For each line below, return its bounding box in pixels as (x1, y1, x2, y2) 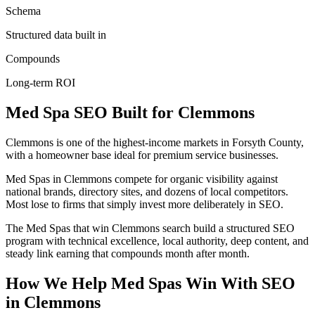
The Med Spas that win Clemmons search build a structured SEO (6, 221, 295, 234)
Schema (6, 4, 41, 17)
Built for (108, 103, 178, 122)
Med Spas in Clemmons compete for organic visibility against (6, 172, 278, 185)
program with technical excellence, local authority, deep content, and (6, 234, 309, 247)
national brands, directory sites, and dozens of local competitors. (6, 185, 288, 198)
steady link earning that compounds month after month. (6, 247, 250, 259)
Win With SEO (186, 274, 295, 292)
